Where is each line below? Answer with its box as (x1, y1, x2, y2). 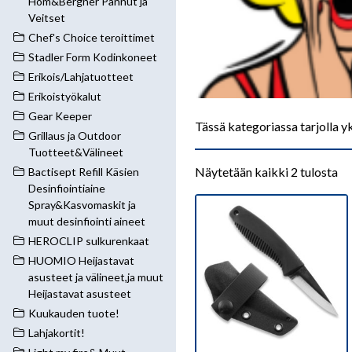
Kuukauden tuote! (28, 306, 119, 320)
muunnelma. (196, 271, 259, 287)
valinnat (196, 328, 238, 343)
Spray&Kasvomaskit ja (28, 198, 136, 211)
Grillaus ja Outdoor (28, 129, 121, 142)
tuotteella (196, 214, 248, 230)
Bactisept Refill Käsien (28, 165, 139, 178)
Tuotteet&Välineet (28, 145, 123, 159)
